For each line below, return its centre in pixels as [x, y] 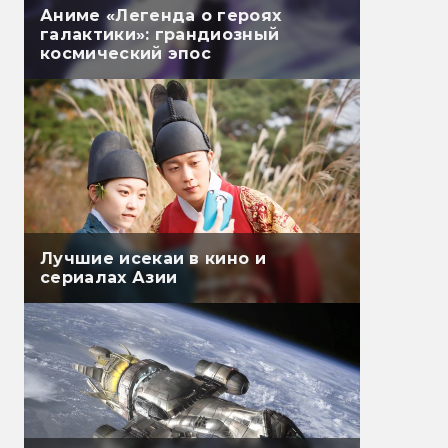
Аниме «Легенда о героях [161, 16]
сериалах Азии [109, 278]
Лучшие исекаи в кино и [153, 259]
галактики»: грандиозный [160, 35]
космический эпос [126, 54]
